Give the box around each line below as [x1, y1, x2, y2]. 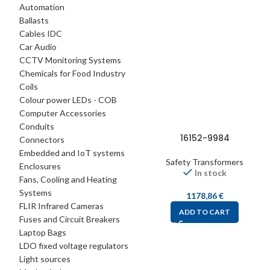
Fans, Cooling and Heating [19, 174, 117, 184]
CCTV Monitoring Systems [19, 55, 121, 65]
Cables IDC [19, 28, 62, 39]
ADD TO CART [179, 207, 230, 216]
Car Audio [19, 42, 57, 52]
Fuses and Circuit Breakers [19, 214, 120, 224]
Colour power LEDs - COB [19, 95, 117, 105]
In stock [194, 168, 227, 178]
